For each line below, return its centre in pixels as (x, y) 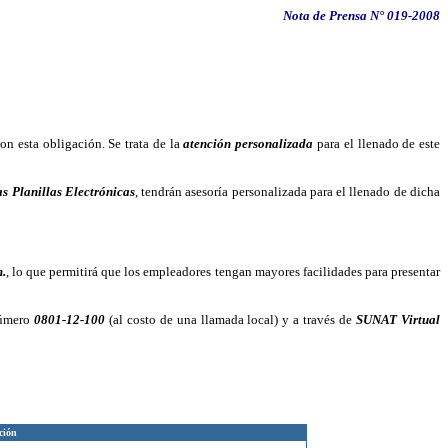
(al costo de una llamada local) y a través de (230, 319)
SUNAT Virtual (398, 319)
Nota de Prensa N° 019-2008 (361, 15)
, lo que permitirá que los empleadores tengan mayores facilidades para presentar (222, 271)
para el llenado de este (377, 143)
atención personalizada (248, 143)
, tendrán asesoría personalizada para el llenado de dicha (287, 191)
